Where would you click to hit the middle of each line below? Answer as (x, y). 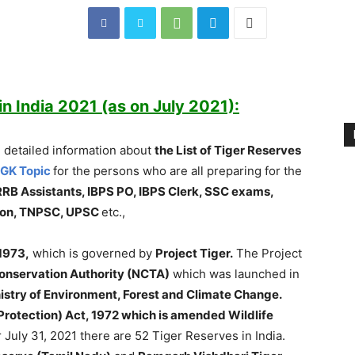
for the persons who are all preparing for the (177, 171)
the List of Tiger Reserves (228, 150)
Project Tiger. (194, 253)
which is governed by (92, 253)
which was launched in (235, 274)
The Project (267, 253)
